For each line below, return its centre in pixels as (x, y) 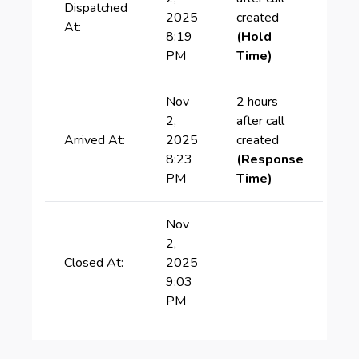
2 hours (257, 102)
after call (260, 121)
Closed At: (94, 263)
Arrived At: (95, 140)
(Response (270, 159)
